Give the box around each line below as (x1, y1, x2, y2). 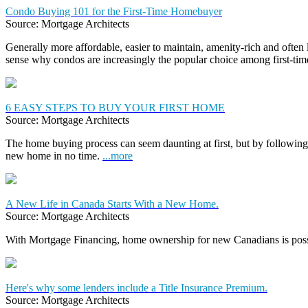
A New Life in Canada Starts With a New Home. (5, 197, 219, 210)
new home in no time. (5, 149, 102, 162)
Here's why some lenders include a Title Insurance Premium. (5, 281, 267, 294)
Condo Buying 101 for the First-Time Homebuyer (5, 5, 222, 17)
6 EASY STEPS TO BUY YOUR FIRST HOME (5, 101, 225, 113)
